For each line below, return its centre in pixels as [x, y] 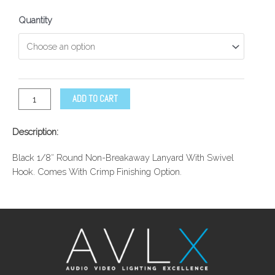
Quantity [35, 20]
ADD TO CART [95, 99]
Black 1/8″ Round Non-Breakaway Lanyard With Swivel [123, 158]
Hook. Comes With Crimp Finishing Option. [97, 172]
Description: [35, 132]
